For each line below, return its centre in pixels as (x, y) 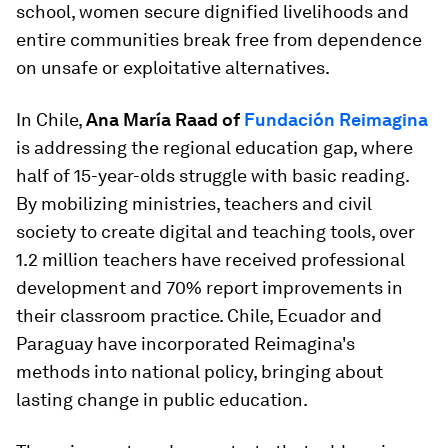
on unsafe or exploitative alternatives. (173, 67)
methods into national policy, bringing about (199, 371)
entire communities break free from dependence (219, 39)
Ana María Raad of (165, 119)
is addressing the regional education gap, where (214, 147)
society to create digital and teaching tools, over (215, 231)
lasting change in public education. (162, 399)
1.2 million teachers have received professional (210, 259)
